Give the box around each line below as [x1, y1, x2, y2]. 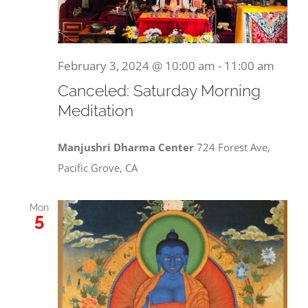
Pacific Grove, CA [58, 160, 137, 175]
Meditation [58, 101, 133, 120]
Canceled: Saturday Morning [58, 81, 261, 100]
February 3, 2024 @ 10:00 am [58, 58, 215, 74]
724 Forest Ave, [197, 140, 270, 154]
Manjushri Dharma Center [58, 140, 197, 154]
